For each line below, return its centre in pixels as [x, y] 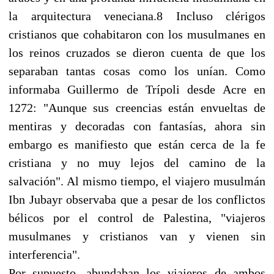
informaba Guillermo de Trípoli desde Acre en [137, 89]
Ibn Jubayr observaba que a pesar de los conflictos [137, 199]
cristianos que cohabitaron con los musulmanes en [137, 34]
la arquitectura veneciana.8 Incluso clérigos [137, 16]
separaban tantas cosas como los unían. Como [137, 71]
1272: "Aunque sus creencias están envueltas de [137, 107]
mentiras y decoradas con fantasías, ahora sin [137, 126]
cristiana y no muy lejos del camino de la [137, 162]
